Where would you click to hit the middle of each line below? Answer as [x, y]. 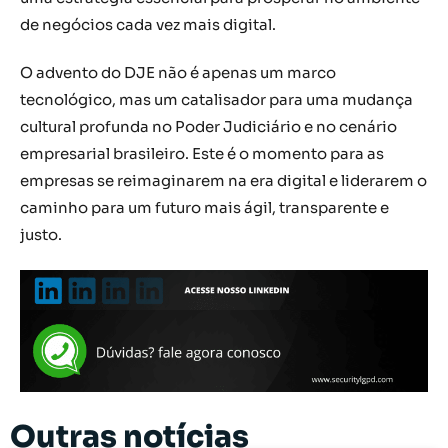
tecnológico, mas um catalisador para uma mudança [216, 100]
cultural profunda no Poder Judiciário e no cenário [208, 127]
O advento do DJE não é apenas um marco [178, 73]
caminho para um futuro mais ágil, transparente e [204, 208]
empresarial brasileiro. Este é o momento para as [202, 154]
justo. [41, 235]
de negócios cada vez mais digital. [148, 25]
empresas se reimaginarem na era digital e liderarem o [223, 181]
